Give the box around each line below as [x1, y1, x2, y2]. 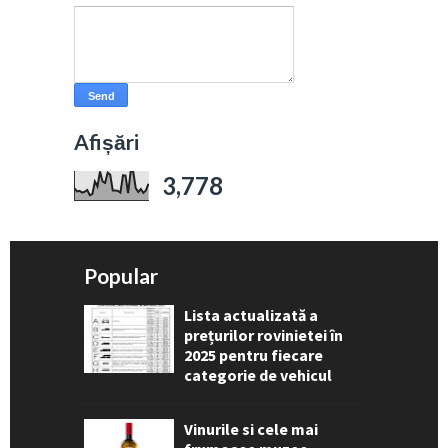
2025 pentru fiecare [184, 344, 323, 365]
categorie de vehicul [184, 364, 332, 385]
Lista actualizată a [184, 304, 318, 325]
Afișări [74, 128, 139, 154]
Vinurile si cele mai [184, 418, 318, 439]
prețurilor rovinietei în [184, 324, 343, 345]
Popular [84, 262, 158, 288]
